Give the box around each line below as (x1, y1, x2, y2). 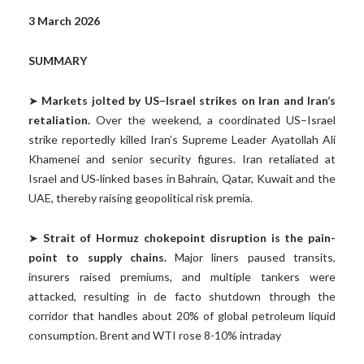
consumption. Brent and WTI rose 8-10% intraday (28, 328, 281, 343)
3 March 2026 (28, 14, 100, 28)
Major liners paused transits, (166, 250, 336, 265)
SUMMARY (28, 54, 87, 68)
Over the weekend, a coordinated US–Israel (90, 113, 336, 128)
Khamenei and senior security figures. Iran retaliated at (28, 152, 336, 167)
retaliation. (28, 113, 90, 128)
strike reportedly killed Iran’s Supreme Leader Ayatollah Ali (28, 132, 336, 147)
